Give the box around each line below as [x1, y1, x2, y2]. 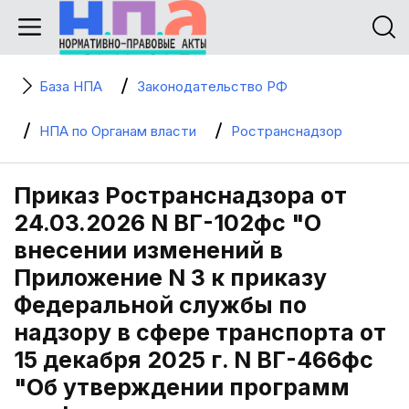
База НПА [39, 78, 102, 95]
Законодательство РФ [137, 78, 288, 95]
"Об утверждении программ [14, 373, 350, 401]
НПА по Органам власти [39, 122, 196, 140]
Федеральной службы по [14, 291, 307, 319]
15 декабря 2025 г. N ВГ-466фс [14, 346, 373, 373]
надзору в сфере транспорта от [14, 319, 386, 346]
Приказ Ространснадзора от [14, 182, 347, 209]
